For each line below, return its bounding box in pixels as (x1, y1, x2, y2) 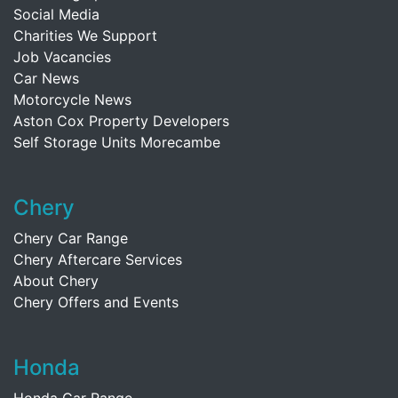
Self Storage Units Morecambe (13, 133, 220, 151)
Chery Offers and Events (13, 293, 179, 311)
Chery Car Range (13, 229, 128, 247)
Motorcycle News (13, 91, 131, 108)
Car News (13, 69, 79, 87)
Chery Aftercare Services (13, 251, 182, 268)
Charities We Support (13, 27, 157, 44)
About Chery (13, 272, 99, 290)
